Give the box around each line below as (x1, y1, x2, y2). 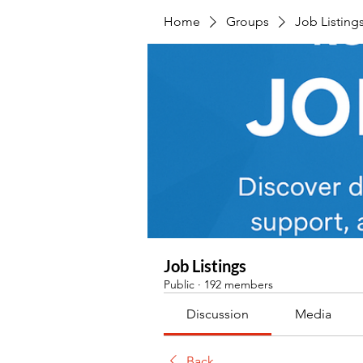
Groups (226, 14, 269, 29)
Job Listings (164, 256, 246, 275)
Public (164, 277, 194, 292)
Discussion (186, 306, 250, 322)
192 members (204, 277, 273, 292)
